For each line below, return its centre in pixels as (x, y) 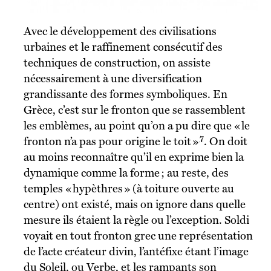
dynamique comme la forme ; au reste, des (126, 172)
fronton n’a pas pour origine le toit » (111, 141)
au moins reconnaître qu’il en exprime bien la (133, 157)
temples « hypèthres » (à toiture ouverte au (129, 188)
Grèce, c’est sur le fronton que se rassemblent (134, 109)
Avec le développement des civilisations (27, 31)
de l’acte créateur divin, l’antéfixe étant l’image (136, 251)
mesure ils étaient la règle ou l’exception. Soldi (136, 220)
